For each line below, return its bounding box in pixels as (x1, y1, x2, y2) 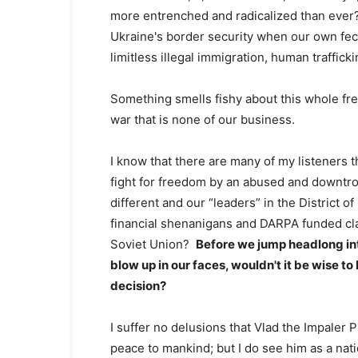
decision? (110, 278, 166, 293)
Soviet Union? (110, 237, 196, 252)
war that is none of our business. (110, 112, 295, 127)
